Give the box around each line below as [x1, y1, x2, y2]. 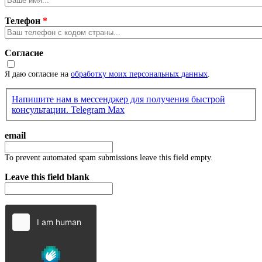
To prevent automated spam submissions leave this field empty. [5, 153, 213, 163]
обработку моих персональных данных [71, 70, 208, 79]
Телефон [5, 15, 43, 26]
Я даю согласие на [5, 70, 71, 79]
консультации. [12, 105, 71, 115]
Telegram [71, 105, 108, 115]
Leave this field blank [5, 172, 89, 182]
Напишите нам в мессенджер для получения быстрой [12, 94, 225, 105]
